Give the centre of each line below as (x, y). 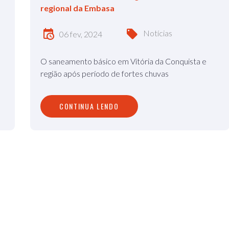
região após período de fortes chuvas (105, 73)
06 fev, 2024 (81, 34)
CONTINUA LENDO (89, 106)
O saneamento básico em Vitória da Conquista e (123, 61)
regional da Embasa (77, 8)
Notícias (158, 33)
